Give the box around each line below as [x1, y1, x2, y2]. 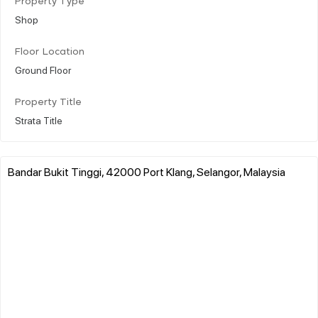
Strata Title [15, 113, 62, 126]
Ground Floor [15, 62, 71, 76]
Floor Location [15, 47, 84, 57]
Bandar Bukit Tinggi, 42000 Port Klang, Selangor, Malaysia [8, 163, 285, 179]
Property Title [15, 97, 82, 107]
